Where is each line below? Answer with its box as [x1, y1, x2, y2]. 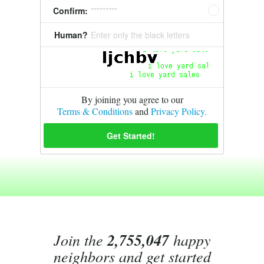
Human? [54, 29, 88, 41]
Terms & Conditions [57, 104, 133, 117]
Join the [53, 229, 107, 250]
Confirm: [53, 5, 88, 16]
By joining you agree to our [81, 93, 183, 105]
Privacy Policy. [151, 104, 207, 117]
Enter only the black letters [91, 29, 190, 41]
